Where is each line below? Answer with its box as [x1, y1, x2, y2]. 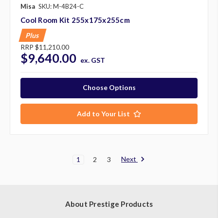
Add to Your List [77, 109, 130, 118]
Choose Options [82, 83, 136, 91]
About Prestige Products [65, 199, 153, 208]
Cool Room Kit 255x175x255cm [20, 15, 130, 24]
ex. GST [80, 55, 105, 64]
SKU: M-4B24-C [38, 2, 84, 10]
